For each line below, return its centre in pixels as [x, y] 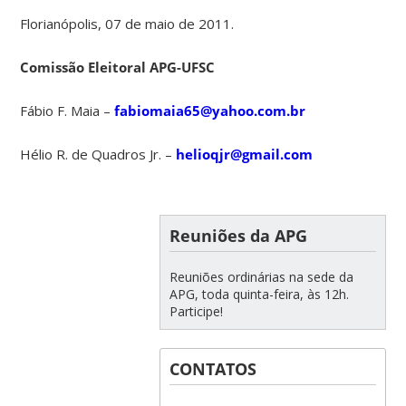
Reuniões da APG [238, 235]
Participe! [196, 311]
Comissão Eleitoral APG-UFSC [118, 67]
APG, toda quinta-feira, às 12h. [259, 294]
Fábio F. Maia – [68, 110]
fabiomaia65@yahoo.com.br [210, 110]
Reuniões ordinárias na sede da [261, 276]
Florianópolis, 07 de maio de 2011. [127, 23]
